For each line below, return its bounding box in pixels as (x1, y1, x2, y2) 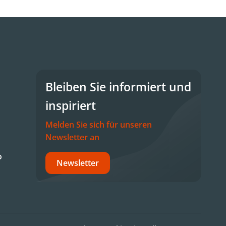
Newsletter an (45, 131, 100, 143)
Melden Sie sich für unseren (45, 119, 152, 130)
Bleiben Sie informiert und (45, 79, 192, 95)
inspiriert (45, 97, 96, 114)
